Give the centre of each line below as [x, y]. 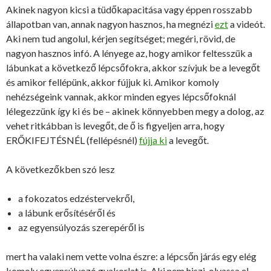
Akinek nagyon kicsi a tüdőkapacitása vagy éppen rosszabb [129, 9]
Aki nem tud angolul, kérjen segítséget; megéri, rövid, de [121, 38]
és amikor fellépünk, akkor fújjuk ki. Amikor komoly [113, 82]
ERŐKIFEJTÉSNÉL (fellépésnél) [73, 140]
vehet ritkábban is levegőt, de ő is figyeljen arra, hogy [115, 126]
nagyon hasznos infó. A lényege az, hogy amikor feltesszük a [129, 53]
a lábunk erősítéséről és [67, 213]
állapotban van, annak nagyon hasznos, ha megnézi [110, 24]
